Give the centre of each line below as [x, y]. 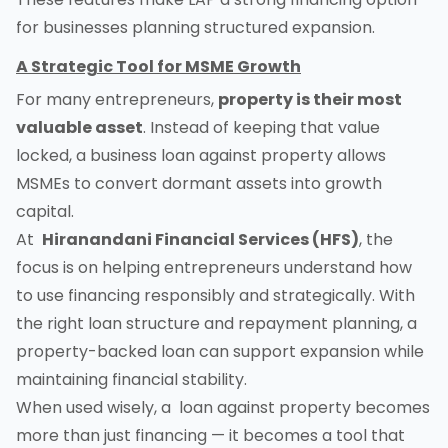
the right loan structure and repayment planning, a [216, 324]
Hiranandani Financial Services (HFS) [200, 240]
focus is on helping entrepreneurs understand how [214, 268]
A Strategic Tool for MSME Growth [158, 67]
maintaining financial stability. [131, 380]
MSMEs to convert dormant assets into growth [199, 184]
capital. [45, 212]
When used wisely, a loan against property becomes [223, 408]
